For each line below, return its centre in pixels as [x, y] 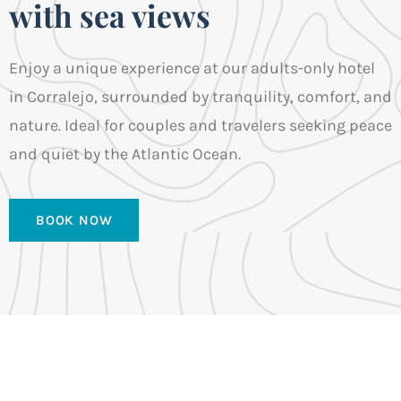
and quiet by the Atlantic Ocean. [125, 154]
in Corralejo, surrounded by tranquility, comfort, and [200, 97]
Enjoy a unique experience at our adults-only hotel [192, 68]
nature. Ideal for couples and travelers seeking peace [200, 126]
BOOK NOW [74, 221]
